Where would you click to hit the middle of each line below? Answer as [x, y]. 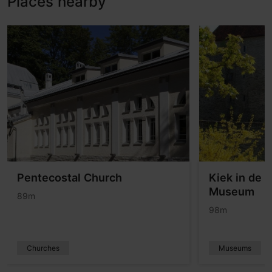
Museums [235, 248]
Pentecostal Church [70, 178]
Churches [43, 248]
